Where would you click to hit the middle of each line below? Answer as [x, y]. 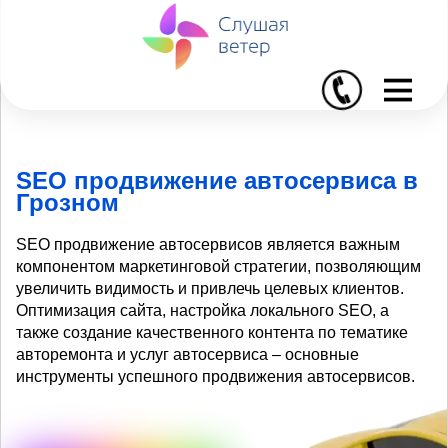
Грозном [67, 202]
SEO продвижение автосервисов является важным [208, 244]
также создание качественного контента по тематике [212, 332]
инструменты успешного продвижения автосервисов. [215, 376]
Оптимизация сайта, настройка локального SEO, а [202, 310]
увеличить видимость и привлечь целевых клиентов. [210, 288]
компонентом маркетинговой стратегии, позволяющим [218, 266]
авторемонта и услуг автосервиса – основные [187, 354]
